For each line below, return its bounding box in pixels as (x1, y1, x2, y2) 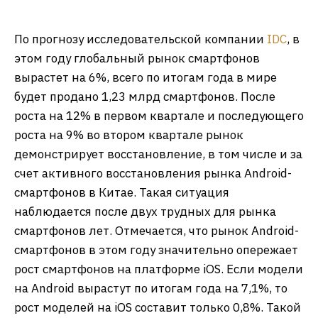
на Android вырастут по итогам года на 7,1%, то (14, 280, 287, 296)
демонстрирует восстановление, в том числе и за (14, 146, 302, 162)
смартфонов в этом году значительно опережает (14, 242, 298, 258)
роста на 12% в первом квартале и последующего (14, 108, 304, 124)
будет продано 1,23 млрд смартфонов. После (14, 89, 275, 104)
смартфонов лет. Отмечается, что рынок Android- (14, 223, 299, 238)
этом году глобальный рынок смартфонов (14, 50, 260, 66)
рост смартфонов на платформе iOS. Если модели (14, 261, 303, 277)
